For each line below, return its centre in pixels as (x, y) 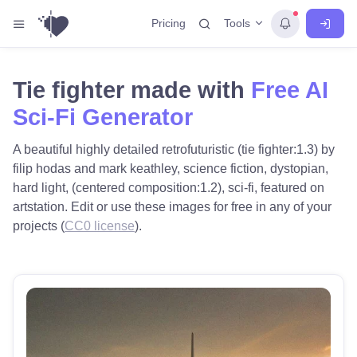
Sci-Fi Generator (103, 117)
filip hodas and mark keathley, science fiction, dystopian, (171, 169)
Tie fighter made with (132, 90)
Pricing (169, 23)
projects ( (39, 226)
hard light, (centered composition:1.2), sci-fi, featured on (169, 188)
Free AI (290, 90)
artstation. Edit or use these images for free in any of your (172, 207)
